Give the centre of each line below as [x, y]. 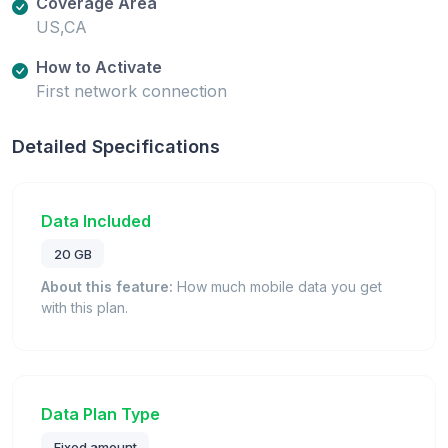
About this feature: [107, 287]
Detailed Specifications [116, 146]
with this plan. [84, 308]
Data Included [96, 220]
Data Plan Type [100, 414]
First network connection [131, 90]
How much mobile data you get [277, 287]
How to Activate [99, 66]
